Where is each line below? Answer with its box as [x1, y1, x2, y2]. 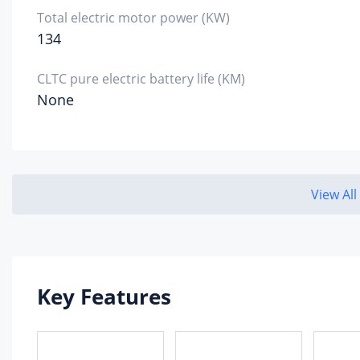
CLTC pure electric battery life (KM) [37, 70, 245, 88]
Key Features [37, 282, 171, 311]
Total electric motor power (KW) [37, 9, 230, 27]
